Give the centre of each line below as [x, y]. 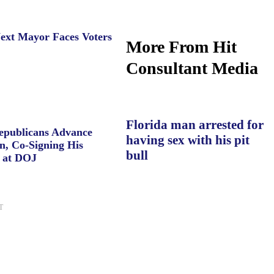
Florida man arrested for [194, 125]
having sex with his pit [187, 140]
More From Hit [181, 47]
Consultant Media [192, 68]
